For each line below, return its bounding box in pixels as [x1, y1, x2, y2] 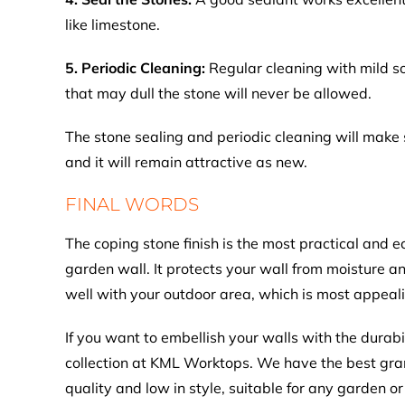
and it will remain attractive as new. [65, 153, 307, 171]
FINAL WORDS [65, 193, 199, 215]
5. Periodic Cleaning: [65, 59, 209, 77]
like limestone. [65, 15, 160, 33]
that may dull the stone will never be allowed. [65, 84, 372, 102]
